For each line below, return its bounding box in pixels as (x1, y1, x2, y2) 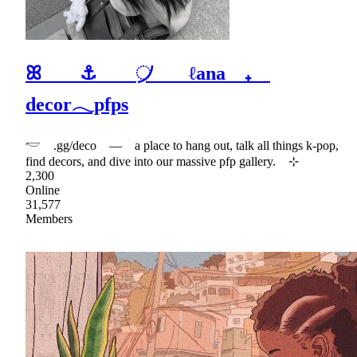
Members (25, 211, 73, 226)
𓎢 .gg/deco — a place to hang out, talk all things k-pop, (25, 138, 339, 152)
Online (25, 182, 60, 197)
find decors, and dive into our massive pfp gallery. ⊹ (25, 154, 299, 168)
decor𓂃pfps (25, 94, 128, 116)
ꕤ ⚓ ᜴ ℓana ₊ (25, 63, 270, 84)
